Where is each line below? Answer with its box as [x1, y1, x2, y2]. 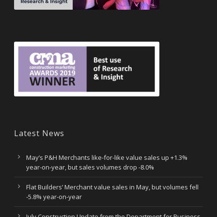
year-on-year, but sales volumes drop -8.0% [26, 162, 154, 171]
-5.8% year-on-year [26, 192, 82, 201]
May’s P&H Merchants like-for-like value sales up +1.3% [26, 153, 187, 162]
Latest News [14, 127, 64, 139]
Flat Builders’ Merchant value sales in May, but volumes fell [26, 182, 199, 191]
